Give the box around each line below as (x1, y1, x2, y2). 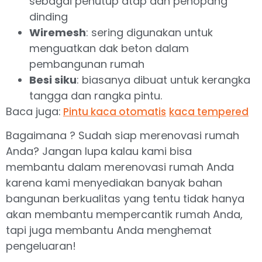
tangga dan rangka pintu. (29, 88, 162, 103)
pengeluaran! (6, 239, 76, 254)
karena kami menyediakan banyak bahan (6, 175, 222, 191)
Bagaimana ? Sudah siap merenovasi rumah (6, 128, 239, 143)
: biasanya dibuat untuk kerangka (77, 72, 250, 87)
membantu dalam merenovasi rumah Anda (6, 160, 234, 175)
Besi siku (29, 72, 77, 87)
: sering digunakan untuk (86, 25, 213, 40)
